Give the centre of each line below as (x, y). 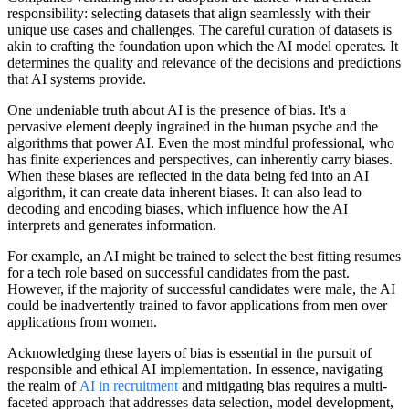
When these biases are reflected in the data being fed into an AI (188, 175)
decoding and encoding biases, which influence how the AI (178, 208)
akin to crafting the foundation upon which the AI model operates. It (203, 46)
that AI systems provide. (77, 79)
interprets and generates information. (112, 225)
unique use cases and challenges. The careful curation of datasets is (199, 29)
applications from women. (82, 321)
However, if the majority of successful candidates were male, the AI (201, 288)
